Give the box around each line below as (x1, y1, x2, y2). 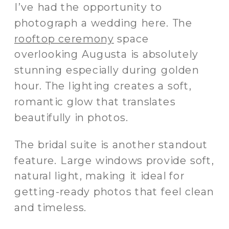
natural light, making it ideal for (14, 169, 185, 182)
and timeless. (14, 200, 87, 214)
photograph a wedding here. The (14, 16, 193, 29)
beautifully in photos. (14, 110, 129, 124)
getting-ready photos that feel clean (14, 185, 214, 198)
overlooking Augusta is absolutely (14, 48, 198, 61)
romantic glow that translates (14, 95, 176, 108)
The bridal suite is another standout (14, 138, 208, 151)
